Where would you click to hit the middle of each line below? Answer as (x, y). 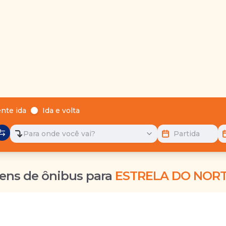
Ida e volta (61, 110)
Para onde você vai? (59, 134)
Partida (187, 134)
